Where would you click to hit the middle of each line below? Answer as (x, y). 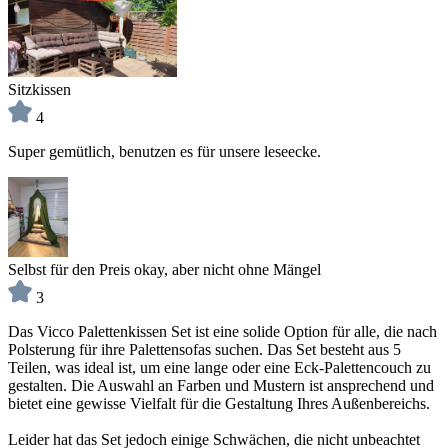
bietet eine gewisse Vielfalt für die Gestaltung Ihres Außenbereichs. (219, 403)
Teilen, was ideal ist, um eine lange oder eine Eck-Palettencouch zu (219, 367)
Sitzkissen (39, 89)
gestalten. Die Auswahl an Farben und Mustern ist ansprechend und (221, 385)
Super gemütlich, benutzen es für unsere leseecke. (164, 151)
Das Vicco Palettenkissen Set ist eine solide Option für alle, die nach (222, 331)
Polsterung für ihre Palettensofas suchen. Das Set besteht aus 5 (204, 349)
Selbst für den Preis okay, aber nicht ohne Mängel (164, 269)
